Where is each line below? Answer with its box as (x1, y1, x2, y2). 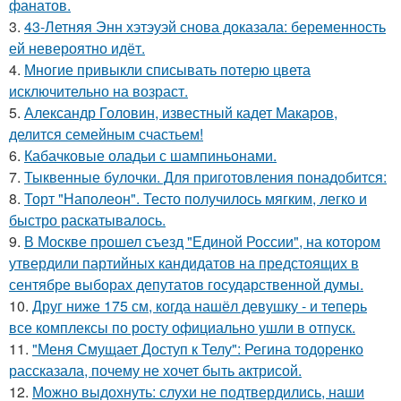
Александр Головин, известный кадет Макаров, (24, 102, 337, 123)
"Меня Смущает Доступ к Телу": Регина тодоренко (32, 338, 363, 359)
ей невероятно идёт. (9, 38, 145, 58)
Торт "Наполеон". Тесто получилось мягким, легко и (24, 188, 367, 209)
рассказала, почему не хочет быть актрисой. (9, 360, 302, 380)
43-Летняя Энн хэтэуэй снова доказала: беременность (24, 16, 386, 37)
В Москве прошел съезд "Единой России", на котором (24, 231, 380, 252)
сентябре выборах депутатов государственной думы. (9, 274, 363, 294)
